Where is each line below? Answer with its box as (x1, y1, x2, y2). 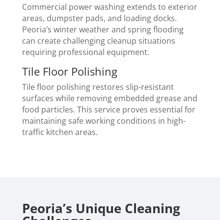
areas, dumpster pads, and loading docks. (22, 13, 177, 24)
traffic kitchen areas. (22, 127, 98, 138)
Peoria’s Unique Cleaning (22, 199, 180, 218)
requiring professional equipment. (22, 47, 149, 58)
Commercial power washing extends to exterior (22, 1, 197, 13)
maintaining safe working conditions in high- (22, 115, 186, 127)
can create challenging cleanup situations (22, 35, 175, 47)
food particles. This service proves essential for (22, 104, 195, 115)
